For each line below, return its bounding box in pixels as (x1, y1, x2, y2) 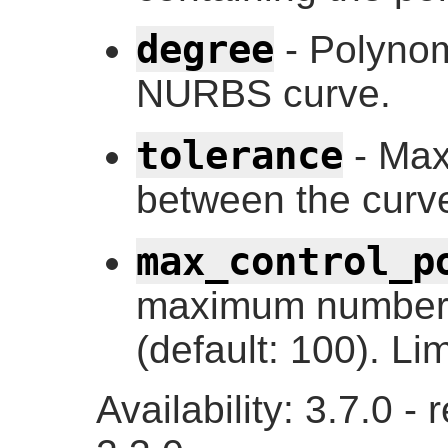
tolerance (136, 131, 343, 178)
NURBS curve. (136, 71, 391, 115)
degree (136, 25, 274, 72)
